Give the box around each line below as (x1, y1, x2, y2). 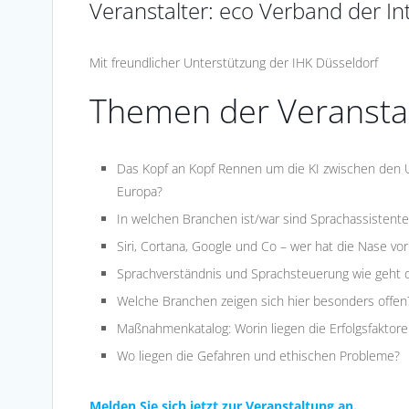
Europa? (117, 182, 163, 200)
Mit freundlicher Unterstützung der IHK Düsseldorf (89, 53, 378, 71)
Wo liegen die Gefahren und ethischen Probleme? (117, 346, 400, 364)
